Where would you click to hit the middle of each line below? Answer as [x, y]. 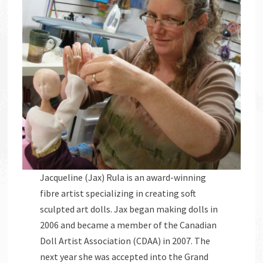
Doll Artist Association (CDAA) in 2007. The [125, 240]
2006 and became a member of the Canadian [129, 225]
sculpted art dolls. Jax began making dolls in [129, 209]
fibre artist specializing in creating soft [118, 193]
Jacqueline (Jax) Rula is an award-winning [123, 177]
